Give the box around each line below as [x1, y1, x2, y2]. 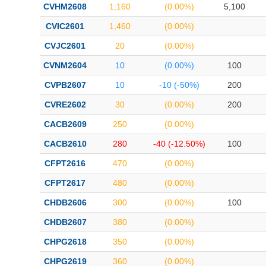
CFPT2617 [45, 178, 85, 188]
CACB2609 [43, 119, 87, 129]
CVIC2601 [46, 21, 84, 31]
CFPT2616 [45, 159, 85, 168]
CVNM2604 [43, 61, 87, 70]
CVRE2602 [44, 100, 86, 109]
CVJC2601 [45, 41, 85, 50]
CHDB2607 [43, 217, 87, 227]
